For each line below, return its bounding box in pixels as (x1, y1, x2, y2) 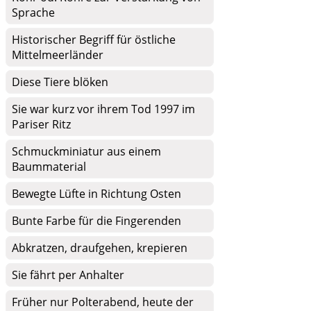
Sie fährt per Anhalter (12, 267, 124, 283)
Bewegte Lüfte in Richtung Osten (12, 186, 181, 201)
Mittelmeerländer (12, 47, 103, 62)
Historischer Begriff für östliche (12, 32, 176, 47)
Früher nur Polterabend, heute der (12, 294, 194, 310)
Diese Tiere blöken (12, 74, 108, 90)
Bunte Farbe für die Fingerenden (12, 213, 181, 228)
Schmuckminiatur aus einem (12, 144, 161, 159)
